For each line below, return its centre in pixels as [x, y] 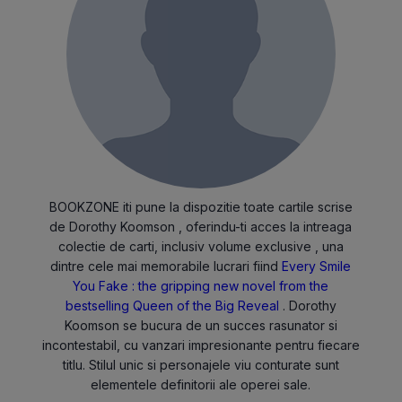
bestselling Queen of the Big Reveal [172, 306]
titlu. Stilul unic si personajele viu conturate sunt [201, 365]
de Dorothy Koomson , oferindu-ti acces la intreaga [201, 227]
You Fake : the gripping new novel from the [201, 286]
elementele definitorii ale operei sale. [201, 385]
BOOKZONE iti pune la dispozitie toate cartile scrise [201, 207]
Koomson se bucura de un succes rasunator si [201, 325]
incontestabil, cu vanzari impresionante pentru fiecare [201, 345]
